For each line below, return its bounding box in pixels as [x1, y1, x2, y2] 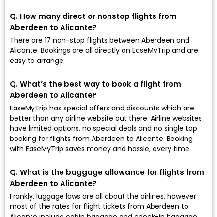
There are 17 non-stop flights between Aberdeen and [10, 35, 189, 45]
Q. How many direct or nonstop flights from [10, 11, 177, 21]
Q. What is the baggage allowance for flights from [10, 167, 204, 177]
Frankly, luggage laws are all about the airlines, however [10, 191, 196, 201]
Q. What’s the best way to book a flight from [10, 78, 181, 89]
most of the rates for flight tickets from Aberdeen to [10, 201, 188, 211]
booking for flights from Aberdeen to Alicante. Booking [10, 133, 193, 143]
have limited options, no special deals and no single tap [10, 123, 197, 133]
